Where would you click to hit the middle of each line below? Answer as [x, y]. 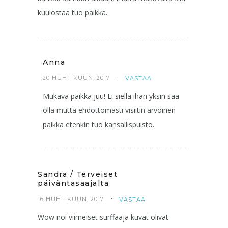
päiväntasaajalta [73, 183]
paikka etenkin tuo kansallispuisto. [98, 124]
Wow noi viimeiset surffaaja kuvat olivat [103, 217]
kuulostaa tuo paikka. [73, 12]
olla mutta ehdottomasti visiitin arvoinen [109, 110]
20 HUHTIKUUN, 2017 [76, 78]
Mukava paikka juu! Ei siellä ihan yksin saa [111, 96]
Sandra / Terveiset [78, 174]
